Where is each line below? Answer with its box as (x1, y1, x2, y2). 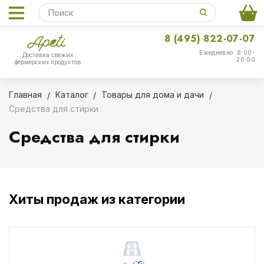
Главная (9, 90, 42, 100)
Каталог (55, 90, 88, 100)
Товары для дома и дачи (101, 90, 204, 100)
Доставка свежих (22, 51, 73, 59)
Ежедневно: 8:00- (199, 49, 255, 56)
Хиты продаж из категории (9, 192, 185, 207)
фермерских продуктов (15, 58, 81, 66)
